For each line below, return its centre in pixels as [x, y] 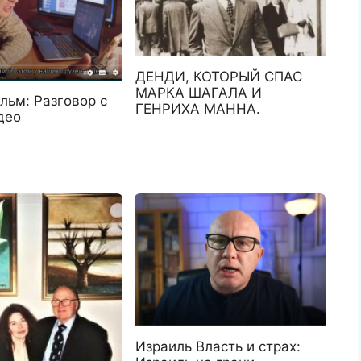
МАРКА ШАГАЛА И [199, 93]
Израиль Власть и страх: [218, 347]
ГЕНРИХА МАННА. [198, 109]
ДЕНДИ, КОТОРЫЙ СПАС [219, 77]
